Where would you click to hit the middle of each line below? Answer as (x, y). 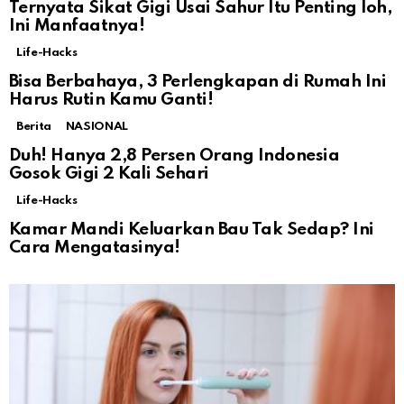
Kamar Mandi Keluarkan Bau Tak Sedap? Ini (192, 230)
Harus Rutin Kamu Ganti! (111, 100)
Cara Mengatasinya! (95, 248)
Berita (34, 127)
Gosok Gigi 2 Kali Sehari (109, 174)
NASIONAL (96, 127)
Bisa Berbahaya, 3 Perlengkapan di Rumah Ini (198, 82)
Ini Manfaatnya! (77, 26)
